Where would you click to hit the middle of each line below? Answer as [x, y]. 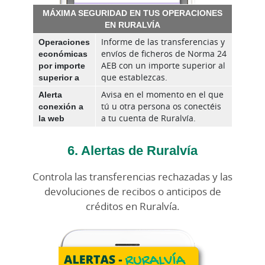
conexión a [61, 106]
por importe [62, 66]
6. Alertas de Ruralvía [132, 150]
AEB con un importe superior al [163, 66]
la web [51, 118]
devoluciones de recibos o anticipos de [132, 192]
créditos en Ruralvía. [132, 206]
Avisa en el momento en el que [162, 95]
